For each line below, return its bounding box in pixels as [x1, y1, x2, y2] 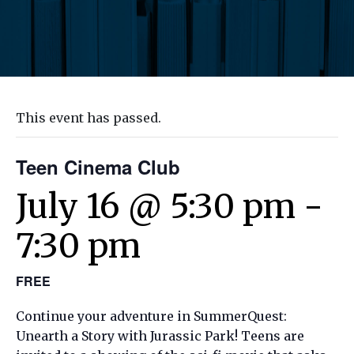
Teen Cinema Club [16, 153, 180, 180]
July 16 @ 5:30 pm [16, 185, 296, 227]
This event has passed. [16, 109, 161, 126]
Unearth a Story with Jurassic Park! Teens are [16, 327, 304, 344]
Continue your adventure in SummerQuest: [16, 307, 287, 324]
